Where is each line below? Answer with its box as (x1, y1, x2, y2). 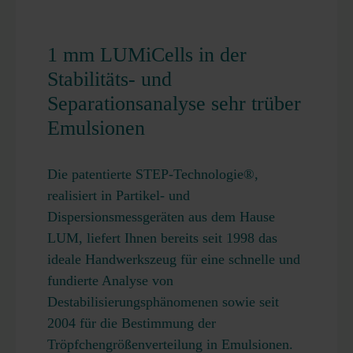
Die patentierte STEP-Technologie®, (47, 166, 258, 182)
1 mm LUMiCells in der (47, 43, 247, 66)
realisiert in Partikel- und (47, 188, 190, 203)
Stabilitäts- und (47, 68, 172, 91)
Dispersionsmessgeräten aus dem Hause (47, 209, 275, 225)
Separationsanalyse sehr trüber (47, 92, 301, 115)
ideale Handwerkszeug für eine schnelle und (47, 251, 300, 267)
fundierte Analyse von (47, 273, 173, 288)
